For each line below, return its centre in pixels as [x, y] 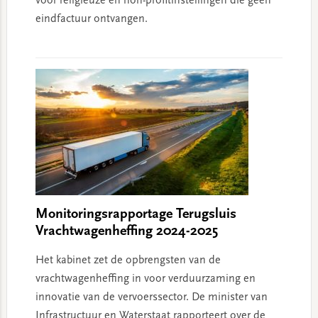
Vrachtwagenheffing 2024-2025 [126, 232]
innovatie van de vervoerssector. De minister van [151, 298]
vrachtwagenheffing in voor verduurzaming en [145, 279]
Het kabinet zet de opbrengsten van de [128, 261]
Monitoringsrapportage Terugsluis [136, 215]
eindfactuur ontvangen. [91, 20]
